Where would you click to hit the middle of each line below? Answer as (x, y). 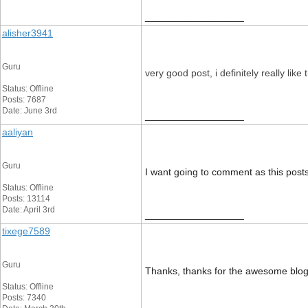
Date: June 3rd (30, 111)
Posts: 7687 (24, 100)
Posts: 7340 (24, 298)
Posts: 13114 (26, 199)
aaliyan (18, 132)
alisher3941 (27, 33)
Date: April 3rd (29, 210)
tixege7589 (26, 231)
